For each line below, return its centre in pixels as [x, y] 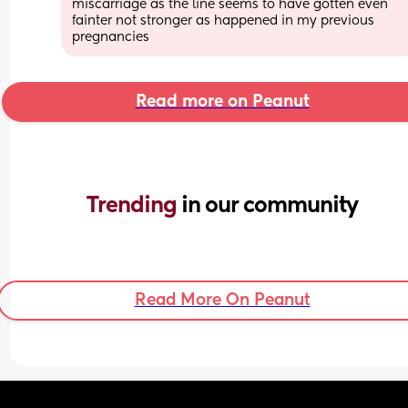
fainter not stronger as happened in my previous [224, 20]
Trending [134, 205]
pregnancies [111, 37]
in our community [270, 205]
